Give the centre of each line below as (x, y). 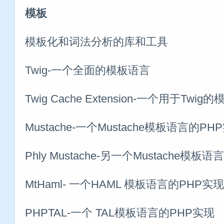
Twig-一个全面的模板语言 (87, 70)
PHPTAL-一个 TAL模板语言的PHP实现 (120, 212)
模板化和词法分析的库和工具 (96, 41)
